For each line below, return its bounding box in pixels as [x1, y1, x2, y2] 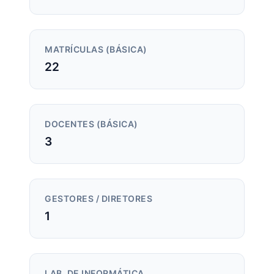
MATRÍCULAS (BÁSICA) [45, 45, 147, 55]
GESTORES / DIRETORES [45, 194, 152, 204]
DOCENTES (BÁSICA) [45, 119, 138, 130]
